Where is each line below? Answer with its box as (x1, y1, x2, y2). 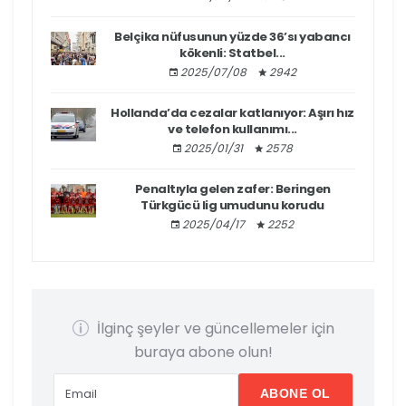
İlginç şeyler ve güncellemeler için (92, 317, 334, 339)
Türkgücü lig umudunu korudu (140, 196, 324, 214)
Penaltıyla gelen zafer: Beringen (134, 179, 331, 198)
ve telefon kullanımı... (168, 120, 297, 138)
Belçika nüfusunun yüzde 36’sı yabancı (114, 27, 351, 45)
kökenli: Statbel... (179, 43, 285, 62)
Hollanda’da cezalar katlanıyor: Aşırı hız (111, 103, 354, 121)
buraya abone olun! (133, 341, 273, 362)
